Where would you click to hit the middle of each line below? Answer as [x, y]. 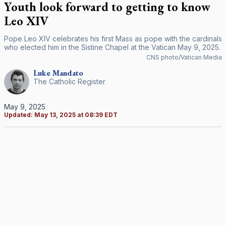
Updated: [19, 115]
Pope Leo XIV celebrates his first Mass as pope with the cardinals [113, 39]
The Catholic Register [69, 81]
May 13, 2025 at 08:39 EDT [76, 115]
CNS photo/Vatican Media [184, 57]
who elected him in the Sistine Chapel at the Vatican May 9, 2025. [112, 47]
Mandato [68, 73]
